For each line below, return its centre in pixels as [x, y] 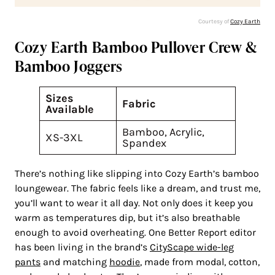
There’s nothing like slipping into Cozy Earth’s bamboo [137, 174]
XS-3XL [64, 138]
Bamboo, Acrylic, [163, 132]
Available [70, 110]
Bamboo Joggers [71, 66]
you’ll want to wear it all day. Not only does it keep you [134, 203]
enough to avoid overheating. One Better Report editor [135, 233]
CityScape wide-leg [192, 247]
